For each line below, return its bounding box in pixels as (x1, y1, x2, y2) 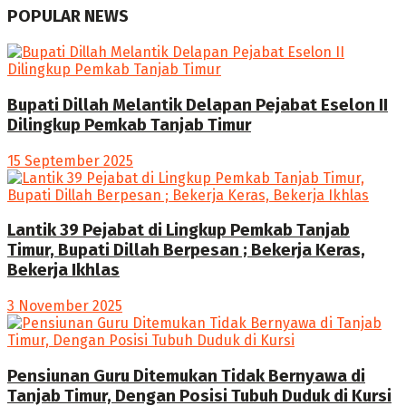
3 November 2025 (7, 297, 122, 314)
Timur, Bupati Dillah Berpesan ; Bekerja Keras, (7, 240, 365, 261)
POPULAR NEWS (7, 6, 129, 27)
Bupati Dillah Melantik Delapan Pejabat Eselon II (7, 94, 388, 115)
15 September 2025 (7, 151, 133, 169)
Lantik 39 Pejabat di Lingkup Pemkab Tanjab (7, 220, 350, 241)
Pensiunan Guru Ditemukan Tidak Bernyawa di (7, 365, 365, 386)
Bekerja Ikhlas (7, 260, 120, 281)
